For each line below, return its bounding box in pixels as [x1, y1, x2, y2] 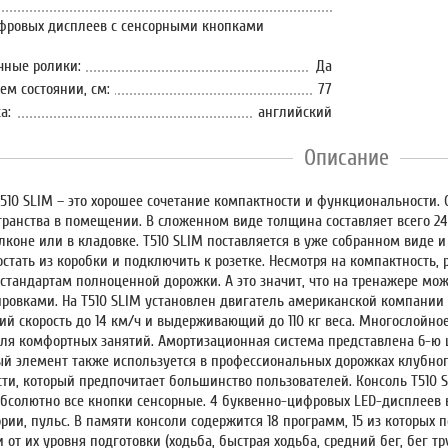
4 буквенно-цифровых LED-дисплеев [210, 391, 442, 410]
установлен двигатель [141, 291, 289, 310]
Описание [304, 143, 390, 171]
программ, [279, 411, 353, 430]
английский [257, 102, 332, 121]
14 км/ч [95, 311, 142, 330]
